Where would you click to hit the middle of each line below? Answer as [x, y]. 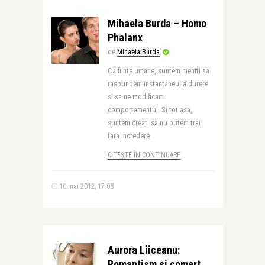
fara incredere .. [131, 136]
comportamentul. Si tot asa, [150, 110]
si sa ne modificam [135, 97]
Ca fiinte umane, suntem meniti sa [158, 71]
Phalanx [125, 38]
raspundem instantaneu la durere [158, 84]
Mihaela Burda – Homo [157, 23]
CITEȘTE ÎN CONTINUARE [144, 155]
